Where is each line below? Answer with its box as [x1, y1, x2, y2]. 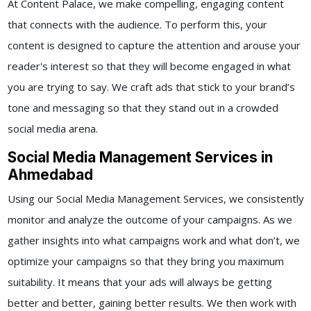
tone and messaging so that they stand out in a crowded [7, 101, 278, 115]
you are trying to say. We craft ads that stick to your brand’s [7, 80, 295, 94]
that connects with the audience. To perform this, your [7, 17, 267, 32]
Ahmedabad [7, 166, 93, 184]
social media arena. [7, 121, 98, 136]
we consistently [226, 192, 304, 206]
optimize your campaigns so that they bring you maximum [7, 254, 284, 269]
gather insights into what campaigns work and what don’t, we [7, 233, 300, 248]
